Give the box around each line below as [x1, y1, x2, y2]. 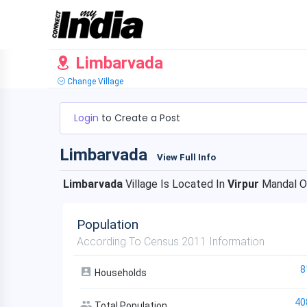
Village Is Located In [123, 177, 228, 191]
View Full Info [157, 152, 216, 162]
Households [93, 267, 147, 278]
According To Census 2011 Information [77, 235, 265, 248]
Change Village [65, 77, 123, 86]
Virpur [228, 177, 259, 191]
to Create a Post [101, 111, 180, 125]
